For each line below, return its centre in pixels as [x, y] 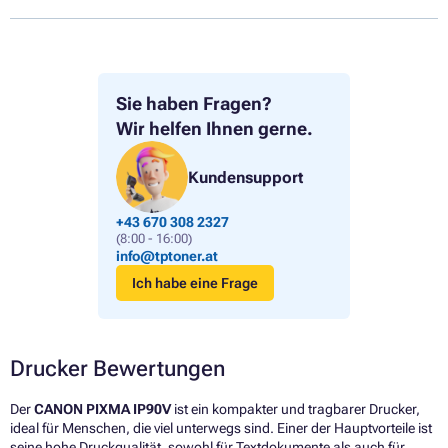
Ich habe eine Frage [195, 283]
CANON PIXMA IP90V [102, 409]
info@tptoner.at [167, 256]
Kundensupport [245, 177]
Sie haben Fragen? [194, 104]
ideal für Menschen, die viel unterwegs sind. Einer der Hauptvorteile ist [221, 428]
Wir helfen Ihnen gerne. [214, 129]
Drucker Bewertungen [117, 369]
